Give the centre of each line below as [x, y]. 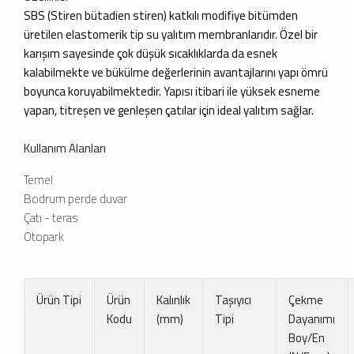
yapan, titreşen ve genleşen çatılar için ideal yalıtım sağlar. [170, 110]
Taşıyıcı [233, 300]
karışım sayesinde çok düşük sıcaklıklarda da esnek [151, 53]
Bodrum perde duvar [75, 199]
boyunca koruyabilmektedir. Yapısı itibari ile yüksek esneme [172, 91]
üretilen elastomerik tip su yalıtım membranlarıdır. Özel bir [171, 34]
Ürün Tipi [59, 300]
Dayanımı [312, 319]
